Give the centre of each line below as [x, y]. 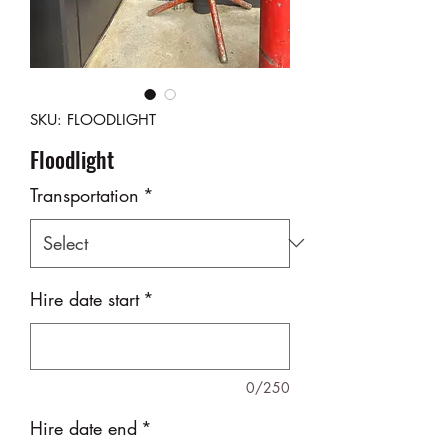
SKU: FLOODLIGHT [93, 119]
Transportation [84, 194]
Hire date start [84, 298]
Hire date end [83, 427]
